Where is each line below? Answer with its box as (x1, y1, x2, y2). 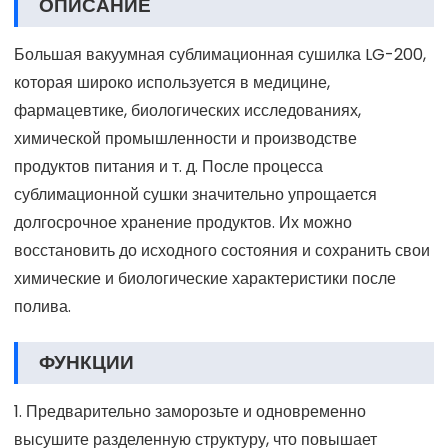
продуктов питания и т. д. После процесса (14, 154, 323, 178)
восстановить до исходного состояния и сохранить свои (14, 238, 430, 262)
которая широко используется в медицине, (14, 70, 330, 94)
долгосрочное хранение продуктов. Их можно (14, 210, 352, 234)
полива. (14, 294, 71, 318)
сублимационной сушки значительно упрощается (14, 182, 377, 206)
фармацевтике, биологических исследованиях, (14, 98, 361, 122)
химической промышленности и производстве (14, 126, 357, 150)
